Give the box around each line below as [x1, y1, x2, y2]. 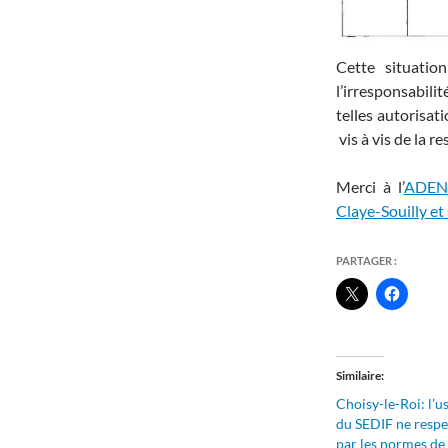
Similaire [336, 368, 381, 384]
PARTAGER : [336, 254, 397, 268]
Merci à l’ [336, 177, 404, 197]
